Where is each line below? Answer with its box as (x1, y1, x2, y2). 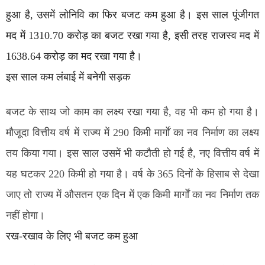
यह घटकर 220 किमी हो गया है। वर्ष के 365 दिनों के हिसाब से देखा (6, 168, 259, 180)
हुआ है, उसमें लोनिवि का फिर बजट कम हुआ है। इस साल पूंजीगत (6, 9, 259, 21)
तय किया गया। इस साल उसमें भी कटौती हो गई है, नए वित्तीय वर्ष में (6, 147, 259, 159)
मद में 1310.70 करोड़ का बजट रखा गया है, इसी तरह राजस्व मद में (6, 30, 259, 41)
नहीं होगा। (6, 209, 45, 221)
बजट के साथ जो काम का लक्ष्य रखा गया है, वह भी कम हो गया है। (6, 106, 259, 118)
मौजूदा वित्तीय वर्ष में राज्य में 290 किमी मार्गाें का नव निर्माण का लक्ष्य (6, 127, 259, 138)
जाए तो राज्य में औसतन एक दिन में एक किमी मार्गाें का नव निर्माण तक (6, 189, 259, 201)
